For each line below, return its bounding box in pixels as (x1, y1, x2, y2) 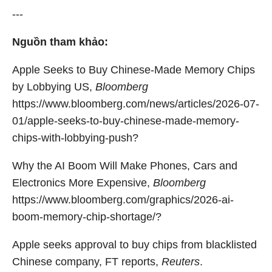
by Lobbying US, (12, 80, 95, 93)
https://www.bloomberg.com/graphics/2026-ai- (12, 193, 234, 206)
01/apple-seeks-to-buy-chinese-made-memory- (12, 114, 239, 127)
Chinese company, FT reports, (12, 255, 161, 268)
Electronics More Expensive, (12, 176, 153, 189)
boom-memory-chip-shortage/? (12, 210, 161, 223)
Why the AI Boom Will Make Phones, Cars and (12, 159, 237, 172)
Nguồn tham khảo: (12, 35, 108, 48)
